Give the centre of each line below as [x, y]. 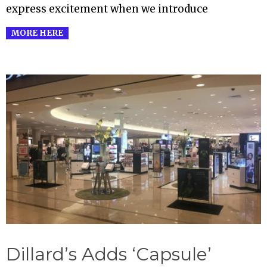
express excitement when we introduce [107, 9]
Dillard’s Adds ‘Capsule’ [109, 254]
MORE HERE [37, 33]
